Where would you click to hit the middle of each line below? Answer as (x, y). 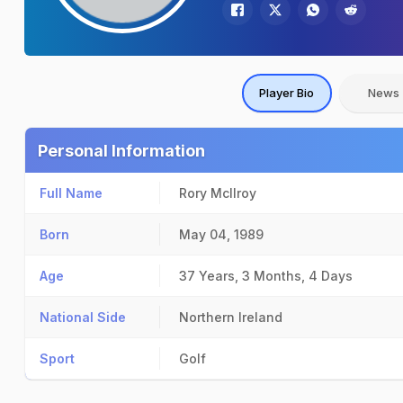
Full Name (71, 193)
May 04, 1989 (221, 234)
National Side (83, 317)
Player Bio (287, 93)
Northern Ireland (231, 317)
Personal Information (121, 151)
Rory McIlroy (218, 193)
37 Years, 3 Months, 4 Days (266, 276)
